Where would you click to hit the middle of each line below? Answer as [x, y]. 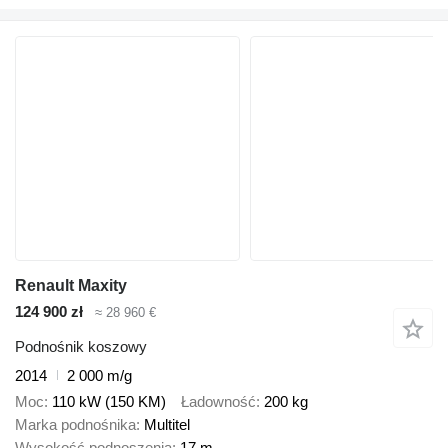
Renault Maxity [71, 286]
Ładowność [218, 402]
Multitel [167, 425]
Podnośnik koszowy [81, 346]
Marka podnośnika [75, 425]
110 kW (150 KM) [109, 402]
